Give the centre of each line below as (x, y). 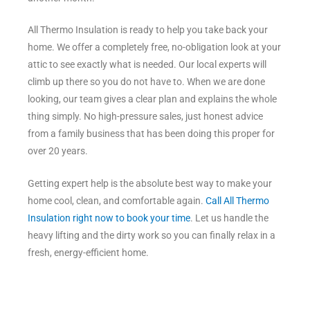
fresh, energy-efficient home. (88, 253)
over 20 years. (58, 151)
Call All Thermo (237, 201)
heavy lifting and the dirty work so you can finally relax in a (152, 236)
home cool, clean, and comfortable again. (117, 201)
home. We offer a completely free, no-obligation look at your (154, 47)
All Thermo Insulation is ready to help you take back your (148, 30)
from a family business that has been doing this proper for (151, 134)
